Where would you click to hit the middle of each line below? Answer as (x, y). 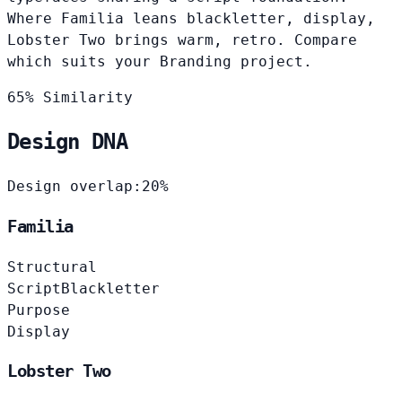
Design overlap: (74, 187)
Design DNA (67, 142)
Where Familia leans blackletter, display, (191, 18)
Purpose (39, 310)
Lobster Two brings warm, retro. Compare (182, 39)
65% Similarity (70, 97)
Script (34, 288)
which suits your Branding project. (160, 61)
